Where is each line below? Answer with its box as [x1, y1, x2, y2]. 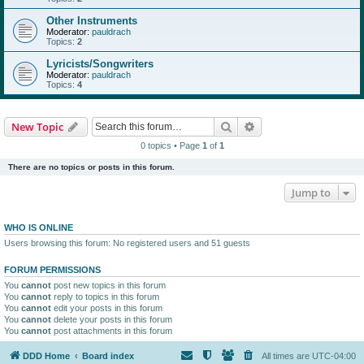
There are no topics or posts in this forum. [8, 162, 175, 171]
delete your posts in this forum [51, 314, 172, 324]
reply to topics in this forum [51, 292, 159, 301]
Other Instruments [46, 15, 137, 27]
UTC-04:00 [312, 350, 356, 361]
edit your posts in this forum [51, 303, 162, 313]
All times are [262, 350, 312, 361]
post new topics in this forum [51, 280, 166, 290]
